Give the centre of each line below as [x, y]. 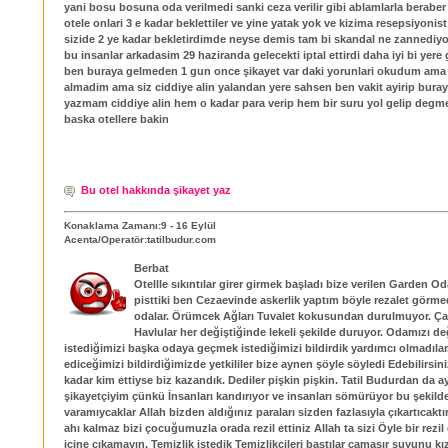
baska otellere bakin [116, 119]
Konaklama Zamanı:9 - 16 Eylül [140, 226]
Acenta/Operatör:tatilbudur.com [140, 240]
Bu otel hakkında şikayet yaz [156, 189]
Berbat [151, 268]
